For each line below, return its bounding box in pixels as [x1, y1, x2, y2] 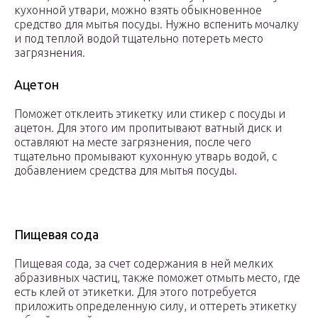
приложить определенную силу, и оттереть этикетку [14, 300, 297, 313]
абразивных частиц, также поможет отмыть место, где [14, 271, 300, 285]
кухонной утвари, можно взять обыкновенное [14, 4, 262, 17]
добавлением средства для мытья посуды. [14, 164, 237, 177]
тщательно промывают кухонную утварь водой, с [14, 150, 277, 163]
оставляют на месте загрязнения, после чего [14, 136, 251, 149]
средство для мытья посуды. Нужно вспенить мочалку [14, 18, 299, 31]
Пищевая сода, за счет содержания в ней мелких [14, 257, 273, 270]
